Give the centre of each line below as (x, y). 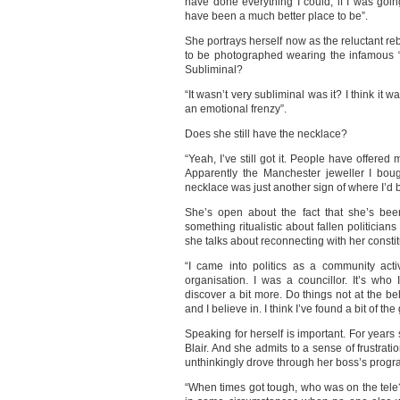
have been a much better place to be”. (276, 16)
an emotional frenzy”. (236, 109)
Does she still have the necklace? (266, 134)
